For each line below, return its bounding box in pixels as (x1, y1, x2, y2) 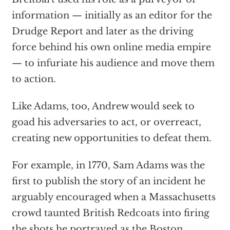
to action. (11, 73, 56, 85)
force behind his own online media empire (11, 42, 211, 53)
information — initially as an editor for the (11, 10, 212, 21)
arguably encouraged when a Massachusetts (11, 191, 216, 203)
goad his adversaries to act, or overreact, (11, 117, 201, 128)
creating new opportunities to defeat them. (11, 132, 212, 144)
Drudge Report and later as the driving (11, 26, 194, 37)
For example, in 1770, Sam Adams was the (11, 160, 205, 171)
